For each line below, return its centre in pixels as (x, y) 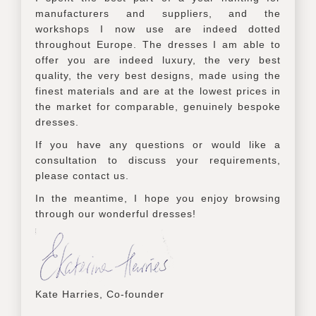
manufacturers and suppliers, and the (158, 13)
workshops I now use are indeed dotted (158, 29)
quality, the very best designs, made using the (158, 75)
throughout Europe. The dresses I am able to (158, 44)
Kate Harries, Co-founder (100, 294)
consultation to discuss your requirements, (158, 160)
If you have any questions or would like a (158, 144)
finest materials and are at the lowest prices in (158, 91)
